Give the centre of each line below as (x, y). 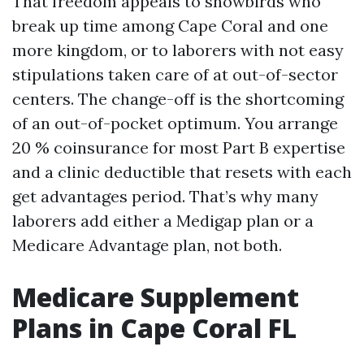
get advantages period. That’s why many (165, 196)
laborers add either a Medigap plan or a (163, 221)
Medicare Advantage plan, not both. (147, 245)
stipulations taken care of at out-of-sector (175, 74)
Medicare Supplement (156, 297)
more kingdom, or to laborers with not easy (178, 50)
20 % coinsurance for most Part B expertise (179, 147)
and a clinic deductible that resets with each (182, 172)
